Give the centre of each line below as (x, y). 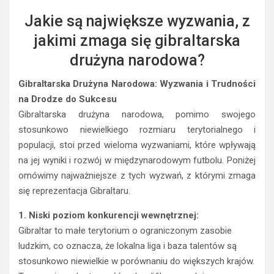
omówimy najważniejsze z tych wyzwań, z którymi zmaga (137, 175)
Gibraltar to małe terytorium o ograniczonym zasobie (125, 230)
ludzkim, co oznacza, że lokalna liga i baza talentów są (128, 246)
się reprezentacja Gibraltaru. (74, 191)
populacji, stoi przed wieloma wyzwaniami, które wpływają (137, 145)
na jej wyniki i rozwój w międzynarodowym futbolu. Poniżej (137, 160)
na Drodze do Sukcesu (68, 99)
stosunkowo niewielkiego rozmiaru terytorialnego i (137, 129)
